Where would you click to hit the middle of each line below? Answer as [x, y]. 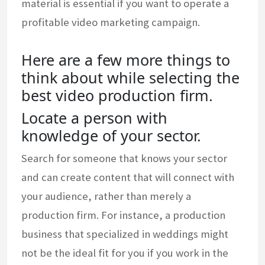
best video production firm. [117, 96]
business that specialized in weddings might [125, 234]
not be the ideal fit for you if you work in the [125, 253]
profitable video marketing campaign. [111, 22]
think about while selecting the [130, 78]
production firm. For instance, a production [123, 215]
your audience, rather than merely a [106, 196]
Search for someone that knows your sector [124, 159]
